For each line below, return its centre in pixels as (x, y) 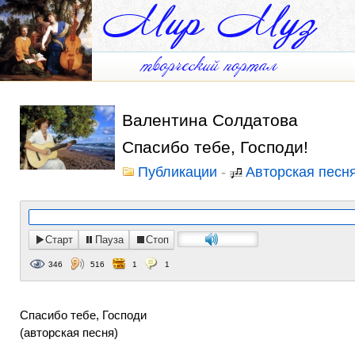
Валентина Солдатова (210, 120)
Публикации (177, 172)
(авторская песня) (69, 332)
